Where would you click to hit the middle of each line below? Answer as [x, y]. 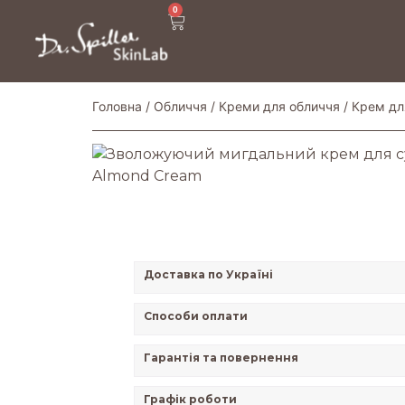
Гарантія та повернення [221, 357]
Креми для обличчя [279, 106]
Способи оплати [195, 316]
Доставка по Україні [208, 274]
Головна [117, 106]
